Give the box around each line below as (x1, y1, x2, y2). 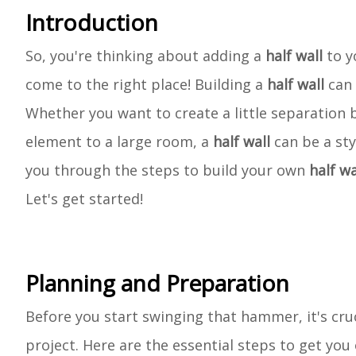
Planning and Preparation (25, 268, 289, 298)
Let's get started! (25, 189, 143, 208)
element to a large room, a (25, 132, 213, 151)
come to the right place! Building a (25, 75, 267, 94)
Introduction (25, 7, 158, 37)
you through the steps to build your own (25, 161, 309, 180)
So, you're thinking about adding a (25, 46, 265, 65)
